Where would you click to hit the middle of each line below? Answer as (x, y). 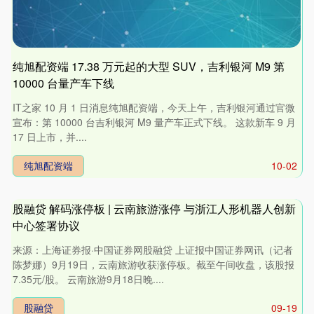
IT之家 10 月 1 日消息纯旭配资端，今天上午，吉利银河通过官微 (154, 107)
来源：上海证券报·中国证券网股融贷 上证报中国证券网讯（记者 (153, 249)
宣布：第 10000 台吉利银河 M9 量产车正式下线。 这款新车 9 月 (155, 122)
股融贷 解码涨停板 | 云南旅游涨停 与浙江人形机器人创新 (155, 208)
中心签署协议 (47, 225)
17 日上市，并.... (50, 136)
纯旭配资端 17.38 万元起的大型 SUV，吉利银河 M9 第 (149, 66)
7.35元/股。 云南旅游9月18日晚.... (89, 279)
